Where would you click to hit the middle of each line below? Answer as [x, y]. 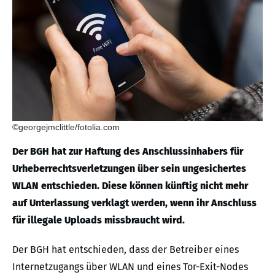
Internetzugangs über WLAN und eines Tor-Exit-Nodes [130, 266]
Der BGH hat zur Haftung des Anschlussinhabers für [128, 151]
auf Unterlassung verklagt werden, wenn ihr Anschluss [134, 203]
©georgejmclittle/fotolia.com [66, 127]
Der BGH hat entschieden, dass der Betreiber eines [126, 249]
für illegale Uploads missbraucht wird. [99, 220]
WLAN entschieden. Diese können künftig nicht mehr [130, 185]
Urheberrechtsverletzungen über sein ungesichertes [129, 168]
